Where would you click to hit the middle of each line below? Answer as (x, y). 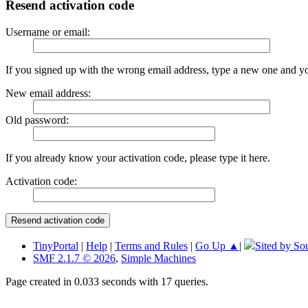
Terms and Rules (151, 246)
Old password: (37, 120)
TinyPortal (56, 246)
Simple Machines (158, 258)
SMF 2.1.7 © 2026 (74, 258)
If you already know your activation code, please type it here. (138, 158)
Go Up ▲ (217, 246)
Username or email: (48, 32)
